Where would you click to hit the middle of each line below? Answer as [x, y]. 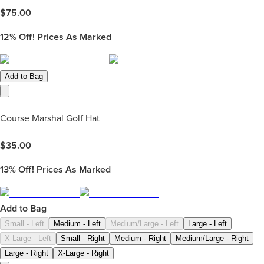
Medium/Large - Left [144, 223]
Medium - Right [140, 238]
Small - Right [83, 238]
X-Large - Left [28, 238]
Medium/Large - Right [212, 238]
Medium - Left [77, 223]
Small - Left [24, 223]
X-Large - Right [83, 253]
